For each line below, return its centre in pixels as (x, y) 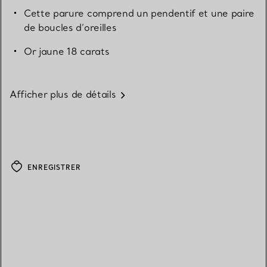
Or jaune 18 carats (67, 52)
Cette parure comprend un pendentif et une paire (139, 13)
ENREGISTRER (54, 168)
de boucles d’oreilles (70, 28)
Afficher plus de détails (63, 94)
